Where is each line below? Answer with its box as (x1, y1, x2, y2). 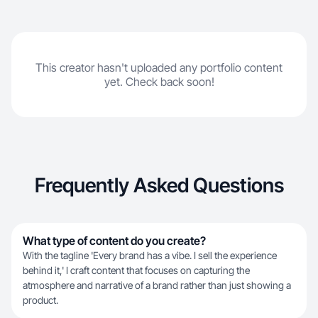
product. (23, 294, 58, 306)
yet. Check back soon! (104, 75, 214, 89)
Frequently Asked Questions (34, 173, 284, 197)
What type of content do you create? (23, 234, 206, 248)
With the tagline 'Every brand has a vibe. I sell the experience (23, 249, 277, 261)
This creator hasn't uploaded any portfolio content (35, 60, 283, 75)
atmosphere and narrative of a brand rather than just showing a (23, 279, 291, 291)
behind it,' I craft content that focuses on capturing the (23, 264, 250, 276)
